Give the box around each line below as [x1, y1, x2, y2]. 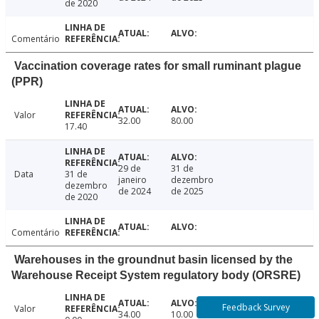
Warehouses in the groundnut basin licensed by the [14, 253, 293, 266]
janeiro [117, 174, 147, 187]
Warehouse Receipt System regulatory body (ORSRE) [11, 269, 300, 282]
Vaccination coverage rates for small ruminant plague [14, 60, 301, 73]
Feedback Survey [221, 301, 290, 313]
